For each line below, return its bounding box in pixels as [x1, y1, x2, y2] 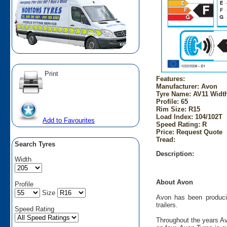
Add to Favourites [43, 116, 95, 124]
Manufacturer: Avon [156, 82, 217, 90]
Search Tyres [15, 140, 56, 148]
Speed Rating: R [156, 120, 207, 128]
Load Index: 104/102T [156, 112, 222, 121]
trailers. [156, 201, 178, 209]
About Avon [156, 178, 193, 186]
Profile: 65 [156, 97, 188, 105]
